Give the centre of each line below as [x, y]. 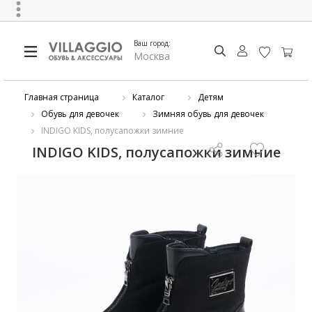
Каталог [148, 97]
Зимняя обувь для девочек [208, 114]
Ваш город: [153, 43]
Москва [152, 56]
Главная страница [62, 97]
